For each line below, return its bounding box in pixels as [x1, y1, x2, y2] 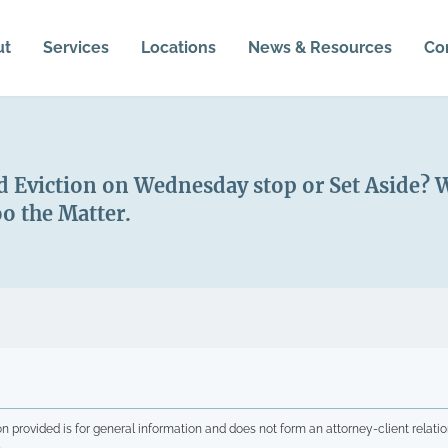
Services [42, 38, 109, 57]
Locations [140, 38, 216, 57]
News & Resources [247, 38, 392, 57]
